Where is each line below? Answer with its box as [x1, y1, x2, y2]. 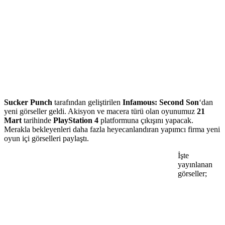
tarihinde [22, 116, 53, 125]
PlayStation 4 [53, 116, 98, 125]
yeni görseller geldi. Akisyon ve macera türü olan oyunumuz [4, 106, 197, 116]
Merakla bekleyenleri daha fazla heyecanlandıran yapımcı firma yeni [4, 125, 220, 134]
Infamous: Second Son [123, 97, 199, 106]
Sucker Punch [4, 97, 52, 106]
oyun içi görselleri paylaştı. [4, 134, 89, 143]
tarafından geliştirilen [52, 97, 123, 106]
